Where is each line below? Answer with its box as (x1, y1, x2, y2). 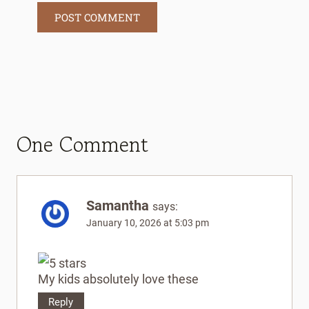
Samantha (86, 197, 149, 214)
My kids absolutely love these (38, 272, 199, 287)
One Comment (17, 128, 148, 159)
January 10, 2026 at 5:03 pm (86, 217, 209, 229)
